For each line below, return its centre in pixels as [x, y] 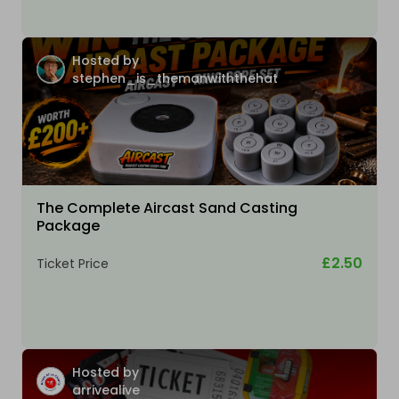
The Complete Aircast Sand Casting [167, 208]
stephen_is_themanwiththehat [175, 79]
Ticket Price [73, 264]
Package [68, 226]
